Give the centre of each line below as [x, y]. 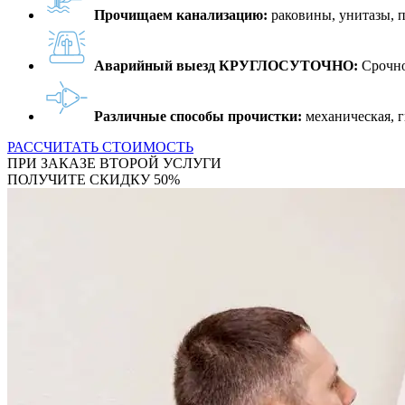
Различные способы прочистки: [198, 116]
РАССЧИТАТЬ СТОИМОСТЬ [100, 146]
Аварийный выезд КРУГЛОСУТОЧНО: [226, 65]
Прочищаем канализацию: [181, 14]
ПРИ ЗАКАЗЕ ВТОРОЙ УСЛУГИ [114, 163]
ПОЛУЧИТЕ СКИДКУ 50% [94, 179]
